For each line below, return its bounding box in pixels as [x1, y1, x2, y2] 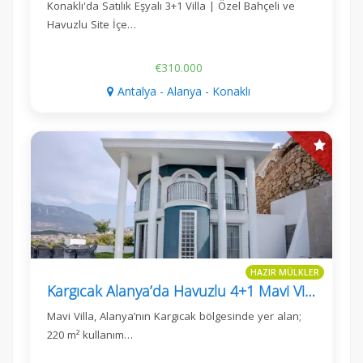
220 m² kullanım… [47, 327, 133, 342]
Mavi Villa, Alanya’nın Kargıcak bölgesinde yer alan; [47, 308, 301, 323]
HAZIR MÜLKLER [250, 266, 319, 278]
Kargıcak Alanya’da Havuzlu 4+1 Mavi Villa [305, 280, 315, 301]
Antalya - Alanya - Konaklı [117, 83, 250, 100]
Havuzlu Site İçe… [47, 17, 136, 32]
